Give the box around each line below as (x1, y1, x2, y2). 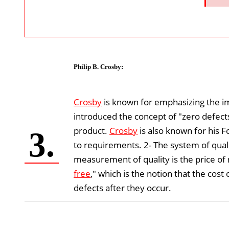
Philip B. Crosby (74, 62, 122, 71)
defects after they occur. (74, 181, 172, 194)
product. (74, 124, 110, 136)
